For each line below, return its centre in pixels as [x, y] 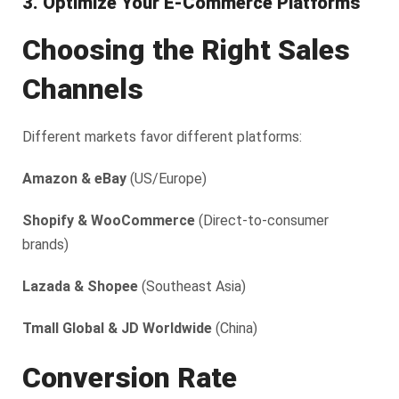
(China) [235, 328]
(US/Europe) [167, 178]
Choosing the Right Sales [186, 49]
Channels [83, 89]
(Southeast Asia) [192, 286]
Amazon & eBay [74, 178]
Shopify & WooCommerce [109, 220]
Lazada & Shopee [80, 286]
